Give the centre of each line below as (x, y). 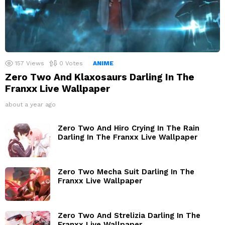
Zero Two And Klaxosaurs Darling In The (100, 77)
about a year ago (30, 104)
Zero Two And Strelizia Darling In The (129, 215)
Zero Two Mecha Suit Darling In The (126, 172)
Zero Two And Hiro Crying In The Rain (129, 128)
